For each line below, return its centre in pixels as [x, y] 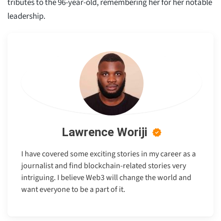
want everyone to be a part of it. [73, 189]
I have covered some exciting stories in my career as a [109, 154]
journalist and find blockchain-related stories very [104, 166]
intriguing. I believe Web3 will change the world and [106, 178]
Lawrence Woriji [105, 132]
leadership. [26, 16]
